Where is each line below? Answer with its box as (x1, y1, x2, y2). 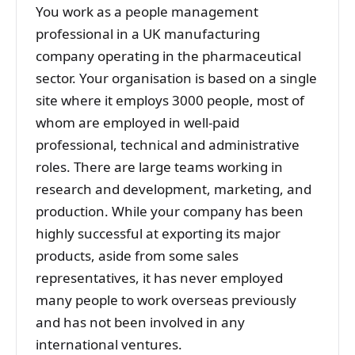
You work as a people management (36, 2, 258, 21)
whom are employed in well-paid (36, 113, 239, 132)
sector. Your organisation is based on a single (36, 69, 317, 88)
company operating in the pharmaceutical (36, 47, 301, 66)
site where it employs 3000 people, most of (36, 91, 304, 110)
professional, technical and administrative (36, 136, 300, 155)
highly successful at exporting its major (36, 224, 281, 243)
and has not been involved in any (36, 313, 245, 332)
